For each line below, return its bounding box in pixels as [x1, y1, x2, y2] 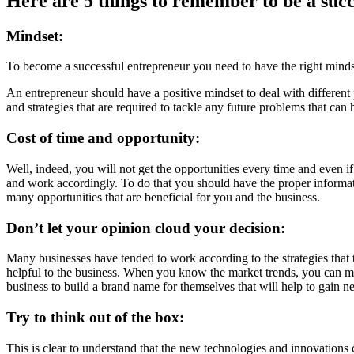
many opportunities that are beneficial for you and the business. [6, 190, 320, 204]
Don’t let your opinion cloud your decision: [6, 219, 285, 236]
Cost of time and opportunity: [6, 130, 200, 147]
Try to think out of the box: [6, 309, 184, 326]
